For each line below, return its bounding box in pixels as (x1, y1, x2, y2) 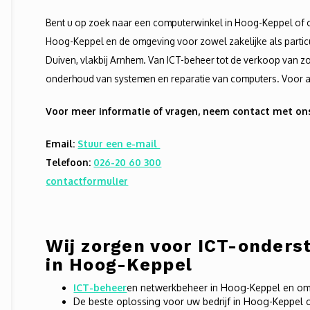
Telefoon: (46, 156, 94, 168)
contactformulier (46, 175, 129, 187)
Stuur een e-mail (77, 138, 161, 149)
